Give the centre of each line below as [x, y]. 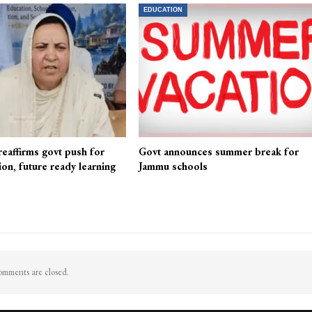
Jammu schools [173, 166]
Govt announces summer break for [219, 152]
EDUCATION [163, 9]
